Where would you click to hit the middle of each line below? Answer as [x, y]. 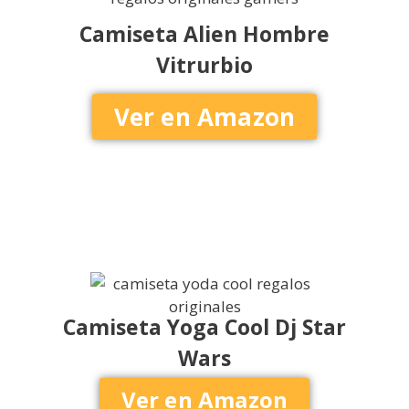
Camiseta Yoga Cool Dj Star [204, 326]
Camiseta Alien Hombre [204, 34]
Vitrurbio [204, 65]
